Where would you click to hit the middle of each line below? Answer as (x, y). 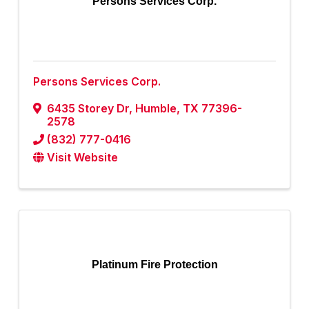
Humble (156, 109)
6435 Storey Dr (88, 109)
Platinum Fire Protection (154, 265)
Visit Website (82, 158)
